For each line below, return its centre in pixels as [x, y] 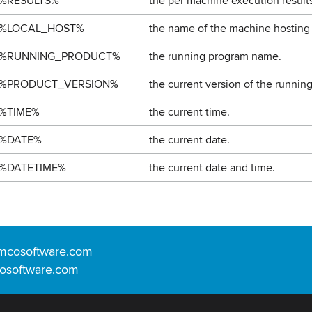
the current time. [189, 112]
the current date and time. [212, 167]
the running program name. [215, 56]
